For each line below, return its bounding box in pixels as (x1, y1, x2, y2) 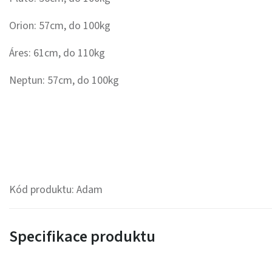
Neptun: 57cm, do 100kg (9, 73, 119, 89)
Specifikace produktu (9, 225, 155, 248)
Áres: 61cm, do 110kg (9, 46, 105, 61)
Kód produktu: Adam (9, 182, 103, 198)
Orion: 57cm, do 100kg (9, 18, 110, 34)
